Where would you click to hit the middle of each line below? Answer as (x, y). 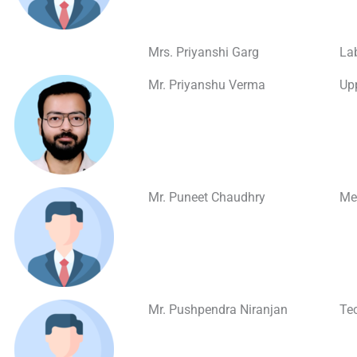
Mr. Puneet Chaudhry (207, 197)
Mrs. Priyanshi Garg (204, 52)
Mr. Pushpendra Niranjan (218, 310)
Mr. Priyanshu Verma (207, 85)
